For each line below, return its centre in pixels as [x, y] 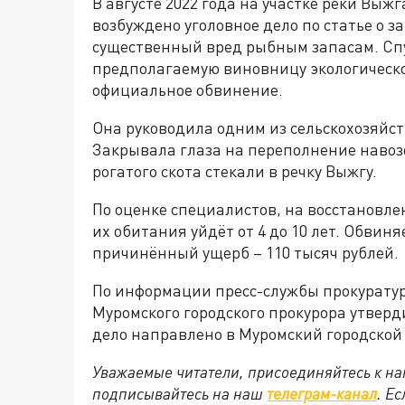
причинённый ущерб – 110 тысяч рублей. [245, 252]
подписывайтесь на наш [179, 393]
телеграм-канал [322, 393]
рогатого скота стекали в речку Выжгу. [235, 171]
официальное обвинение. [188, 89]
